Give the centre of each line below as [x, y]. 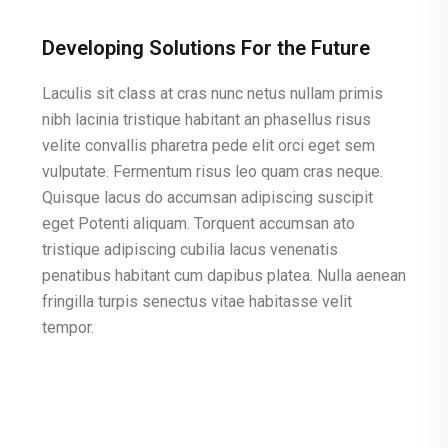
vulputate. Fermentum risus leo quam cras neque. [212, 171]
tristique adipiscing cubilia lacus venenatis [190, 249]
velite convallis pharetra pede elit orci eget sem [208, 145]
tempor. [68, 327]
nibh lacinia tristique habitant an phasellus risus [206, 119]
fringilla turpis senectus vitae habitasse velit [197, 301]
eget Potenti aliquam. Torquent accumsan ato [198, 223]
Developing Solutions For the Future [206, 48]
